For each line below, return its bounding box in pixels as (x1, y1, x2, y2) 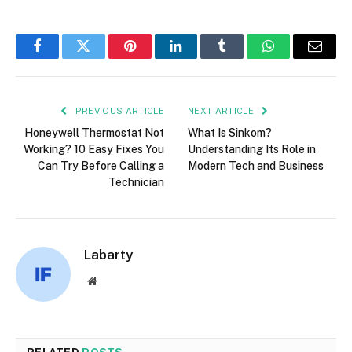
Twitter (82, 50, 123, 65)
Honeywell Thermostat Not (24, 126, 164, 140)
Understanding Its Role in (188, 143, 316, 156)
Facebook (35, 50, 91, 65)
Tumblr (221, 50, 263, 65)
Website (96, 275, 131, 287)
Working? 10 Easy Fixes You (24, 143, 164, 156)
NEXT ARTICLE (188, 106, 257, 116)
